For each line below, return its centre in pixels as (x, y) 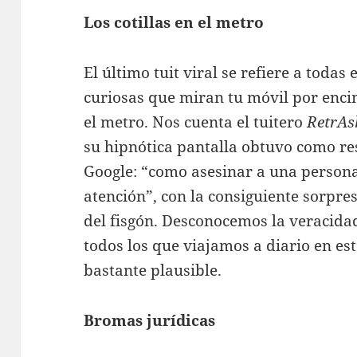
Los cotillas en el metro (174, 23)
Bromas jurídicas (150, 321)
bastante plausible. (153, 271)
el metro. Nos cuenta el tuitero (196, 122)
